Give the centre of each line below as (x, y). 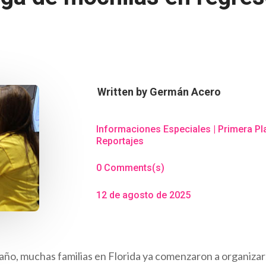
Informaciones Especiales (153, 129)
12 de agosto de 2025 (143, 195)
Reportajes (120, 141)
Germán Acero (185, 91)
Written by (123, 91)
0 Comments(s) (130, 168)
